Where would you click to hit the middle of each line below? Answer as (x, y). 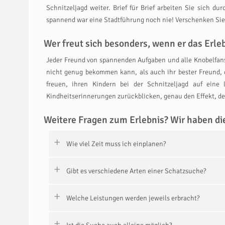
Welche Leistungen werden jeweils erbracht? (133, 198)
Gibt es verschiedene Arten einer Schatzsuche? (136, 171)
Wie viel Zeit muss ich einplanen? (116, 144)
